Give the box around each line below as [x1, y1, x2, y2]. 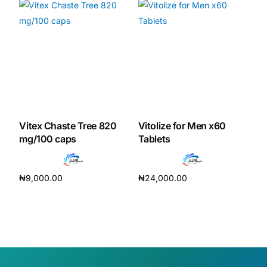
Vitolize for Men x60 [138, 120, 226, 132]
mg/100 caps [19, 133, 76, 145]
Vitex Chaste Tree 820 [19, 120, 117, 132]
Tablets [138, 133, 170, 145]
